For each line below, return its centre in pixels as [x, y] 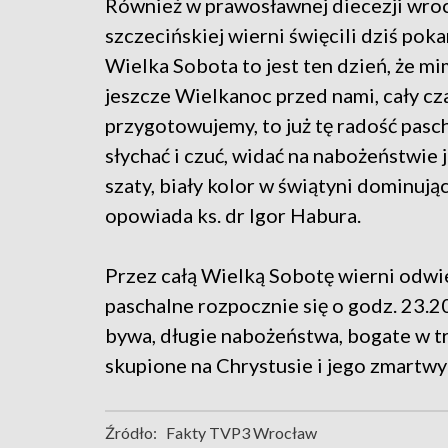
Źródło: [131, 432]
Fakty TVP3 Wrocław [241, 432]
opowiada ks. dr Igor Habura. [233, 214]
